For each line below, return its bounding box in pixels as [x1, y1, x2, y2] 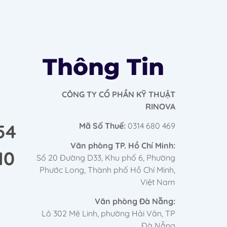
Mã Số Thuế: [79, 121, 126, 131]
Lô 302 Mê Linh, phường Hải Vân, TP [42, 208, 175, 219]
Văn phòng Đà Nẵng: [95, 196, 175, 207]
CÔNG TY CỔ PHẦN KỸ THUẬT [62, 89, 175, 100]
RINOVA [145, 101, 175, 112]
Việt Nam [140, 176, 175, 187]
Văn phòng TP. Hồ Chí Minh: [70, 140, 175, 150]
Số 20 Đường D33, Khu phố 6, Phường [36, 152, 175, 163]
